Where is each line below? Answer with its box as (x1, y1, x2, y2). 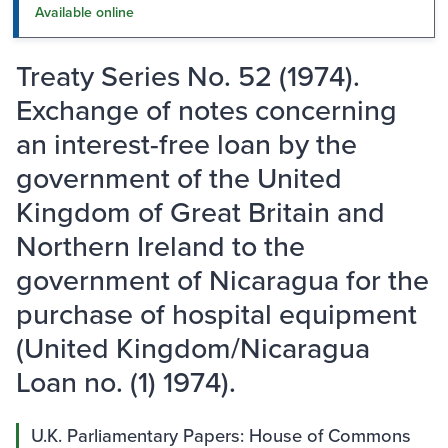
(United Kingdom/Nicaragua (16, 327, 370, 369)
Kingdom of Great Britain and (16, 191, 385, 233)
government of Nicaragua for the (16, 259, 429, 301)
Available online (35, 2, 134, 23)
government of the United (16, 157, 342, 199)
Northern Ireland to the (16, 225, 305, 267)
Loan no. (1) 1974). (16, 361, 236, 403)
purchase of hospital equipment (16, 293, 417, 335)
